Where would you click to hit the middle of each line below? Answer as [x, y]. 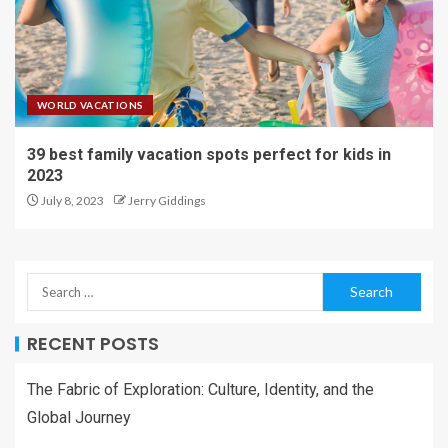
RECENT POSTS [93, 343]
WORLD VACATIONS [90, 105]
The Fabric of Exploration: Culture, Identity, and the [200, 389]
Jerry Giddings [167, 200]
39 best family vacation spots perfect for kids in [209, 154]
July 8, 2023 [71, 200]
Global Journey [79, 417]
